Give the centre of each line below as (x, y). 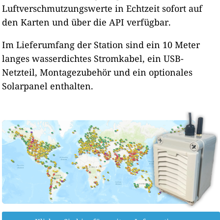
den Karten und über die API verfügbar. (87, 22)
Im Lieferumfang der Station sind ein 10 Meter (101, 44)
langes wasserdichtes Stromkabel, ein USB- (93, 58)
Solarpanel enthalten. (48, 86)
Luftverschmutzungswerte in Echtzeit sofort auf (102, 8)
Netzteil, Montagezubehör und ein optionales (97, 72)
